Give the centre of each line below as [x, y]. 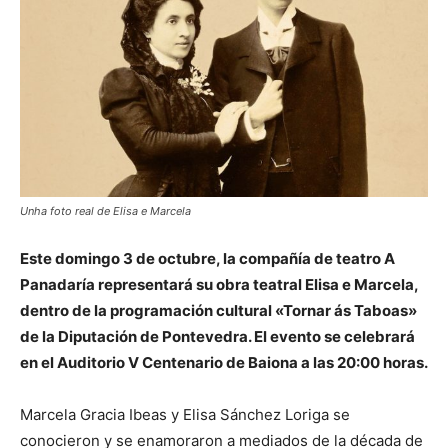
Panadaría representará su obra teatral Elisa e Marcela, [219, 284]
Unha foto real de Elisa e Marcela [105, 211]
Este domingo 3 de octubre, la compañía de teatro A [207, 258]
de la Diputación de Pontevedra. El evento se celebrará [217, 336]
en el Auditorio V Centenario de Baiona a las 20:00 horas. [224, 362]
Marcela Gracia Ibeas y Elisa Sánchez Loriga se [185, 414]
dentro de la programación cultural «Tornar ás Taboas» [218, 310]
